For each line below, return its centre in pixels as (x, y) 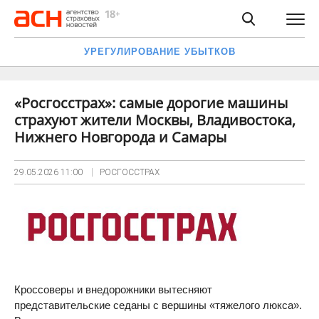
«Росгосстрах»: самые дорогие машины (151, 103)
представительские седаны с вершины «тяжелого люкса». (158, 305)
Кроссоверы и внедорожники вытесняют (113, 289)
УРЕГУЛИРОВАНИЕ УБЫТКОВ (159, 52)
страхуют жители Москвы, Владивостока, (155, 120)
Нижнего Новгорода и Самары (120, 137)
